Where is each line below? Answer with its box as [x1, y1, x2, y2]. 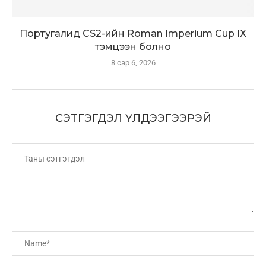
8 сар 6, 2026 [110, 58, 156, 68]
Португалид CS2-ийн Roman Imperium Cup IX [20, 28, 246, 40]
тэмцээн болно [95, 41, 171, 53]
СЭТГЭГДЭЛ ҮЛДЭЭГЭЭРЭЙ [55, 112, 211, 125]
